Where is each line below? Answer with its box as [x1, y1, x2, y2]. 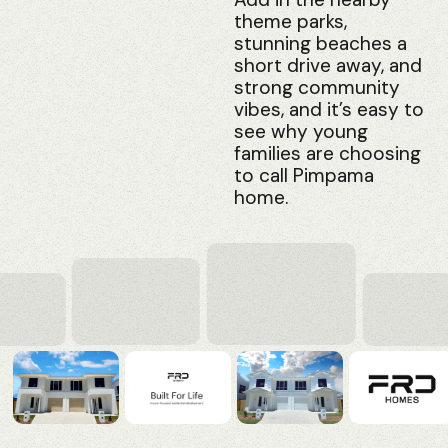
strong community [234, 74, 400, 100]
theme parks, [234, 8, 347, 34]
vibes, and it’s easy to [234, 96, 424, 122]
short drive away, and [234, 52, 422, 78]
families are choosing [234, 140, 421, 166]
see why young [234, 118, 368, 144]
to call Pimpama [234, 162, 374, 188]
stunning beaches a [234, 30, 407, 56]
